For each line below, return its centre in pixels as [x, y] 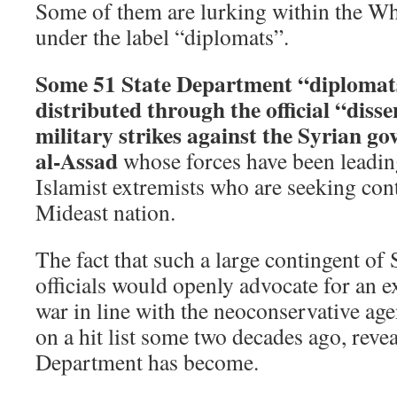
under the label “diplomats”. [162, 36]
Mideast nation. [105, 211]
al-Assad [77, 160]
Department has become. [147, 361]
